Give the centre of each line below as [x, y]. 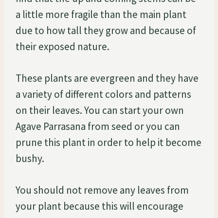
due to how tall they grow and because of [106, 30]
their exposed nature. [63, 46]
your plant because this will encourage [100, 206]
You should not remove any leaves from [102, 190]
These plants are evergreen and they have [107, 78]
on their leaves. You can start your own [100, 110]
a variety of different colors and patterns [103, 94]
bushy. [30, 158]
